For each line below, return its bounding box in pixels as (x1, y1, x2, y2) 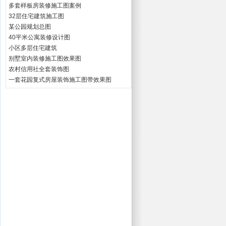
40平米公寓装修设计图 (9, 34, 70, 41)
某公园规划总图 (9, 23, 51, 30)
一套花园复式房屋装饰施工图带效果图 (9, 76, 111, 83)
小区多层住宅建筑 (9, 44, 57, 51)
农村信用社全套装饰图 (9, 66, 69, 73)
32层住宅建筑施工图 (9, 13, 64, 20)
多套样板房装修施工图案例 (9, 2, 81, 9)
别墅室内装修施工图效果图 (9, 55, 81, 62)
